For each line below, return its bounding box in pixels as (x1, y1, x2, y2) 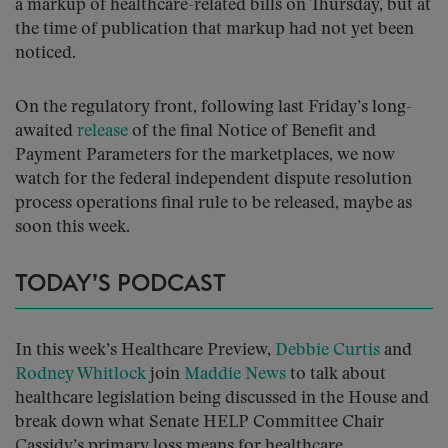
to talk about (286, 366, 386, 383)
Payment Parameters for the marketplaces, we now (15, 147, 395, 164)
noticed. (15, 45, 76, 62)
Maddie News (184, 366, 286, 383)
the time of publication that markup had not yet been (15, 21, 414, 38)
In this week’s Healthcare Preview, (15, 342, 275, 359)
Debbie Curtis (275, 342, 380, 359)
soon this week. (15, 219, 130, 236)
